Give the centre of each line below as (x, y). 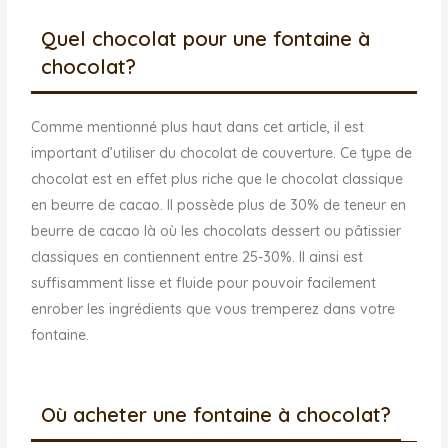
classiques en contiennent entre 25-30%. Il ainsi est (197, 257)
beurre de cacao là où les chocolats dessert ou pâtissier (216, 231)
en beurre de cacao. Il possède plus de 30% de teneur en (219, 205)
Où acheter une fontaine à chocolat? (216, 414)
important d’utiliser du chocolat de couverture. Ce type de (222, 153)
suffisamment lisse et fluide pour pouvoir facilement (204, 283)
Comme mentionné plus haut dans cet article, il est (198, 127)
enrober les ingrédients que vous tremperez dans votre (213, 309)
